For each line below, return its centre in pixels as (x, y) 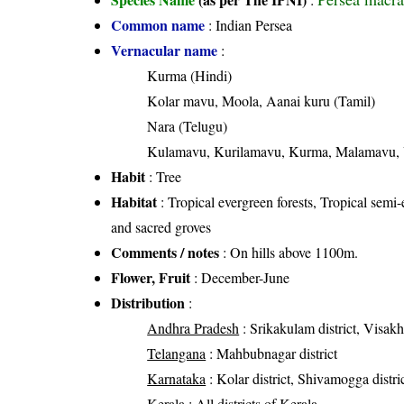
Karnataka (177, 379)
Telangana (177, 353)
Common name (158, 25)
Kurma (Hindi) (190, 76)
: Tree (164, 177)
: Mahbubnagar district (272, 353)
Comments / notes (165, 252)
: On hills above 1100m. (289, 252)
